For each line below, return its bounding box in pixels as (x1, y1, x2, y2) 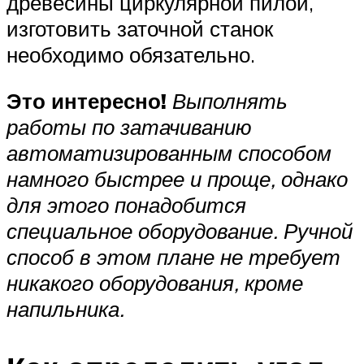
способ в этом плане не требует (6, 244, 340, 271)
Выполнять (172, 88, 288, 115)
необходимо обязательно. (6, 41, 255, 67)
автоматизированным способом (6, 140, 331, 167)
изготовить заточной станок (6, 15, 273, 41)
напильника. (6, 296, 124, 323)
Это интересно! (6, 88, 167, 115)
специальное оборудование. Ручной (6, 218, 353, 245)
